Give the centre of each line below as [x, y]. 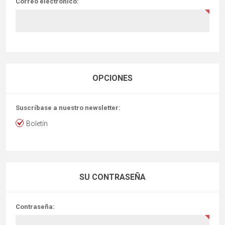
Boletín [37, 124]
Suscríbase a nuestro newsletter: [68, 108]
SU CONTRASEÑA [113, 177]
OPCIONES [113, 78]
